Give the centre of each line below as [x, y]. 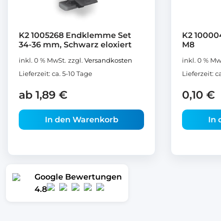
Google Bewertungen [78, 177]
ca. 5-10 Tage [72, 74]
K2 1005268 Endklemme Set [75, 35]
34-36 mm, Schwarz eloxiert [75, 44]
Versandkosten [108, 60]
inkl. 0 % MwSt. [42, 60]
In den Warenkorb [81, 119]
